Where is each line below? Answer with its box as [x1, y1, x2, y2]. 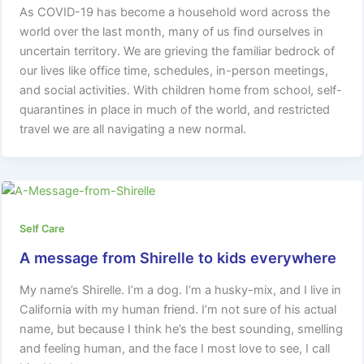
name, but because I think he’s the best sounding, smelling [19, 322, 344, 337]
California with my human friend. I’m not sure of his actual [19, 302, 337, 318]
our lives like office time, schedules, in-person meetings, [19, 63, 329, 78]
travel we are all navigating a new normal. [19, 121, 247, 136]
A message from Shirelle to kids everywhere [19, 249, 337, 267]
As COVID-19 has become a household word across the [19, 4, 331, 19]
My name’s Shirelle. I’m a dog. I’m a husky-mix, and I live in [19, 283, 342, 298]
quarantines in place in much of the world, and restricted [19, 102, 331, 117]
